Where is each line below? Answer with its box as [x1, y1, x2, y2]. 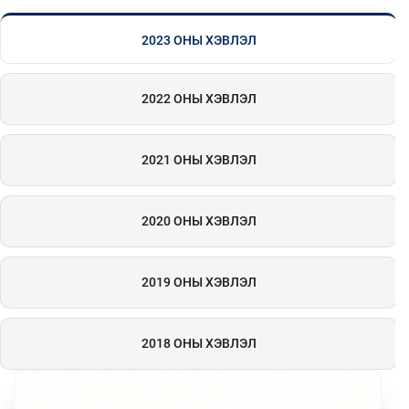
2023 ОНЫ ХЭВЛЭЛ [141, 33, 257, 47]
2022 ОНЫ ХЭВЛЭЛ [141, 91, 257, 106]
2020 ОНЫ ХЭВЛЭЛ [141, 214, 257, 228]
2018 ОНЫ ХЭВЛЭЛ [141, 336, 257, 351]
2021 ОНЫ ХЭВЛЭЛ [141, 152, 257, 167]
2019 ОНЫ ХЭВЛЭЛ [141, 275, 257, 289]
